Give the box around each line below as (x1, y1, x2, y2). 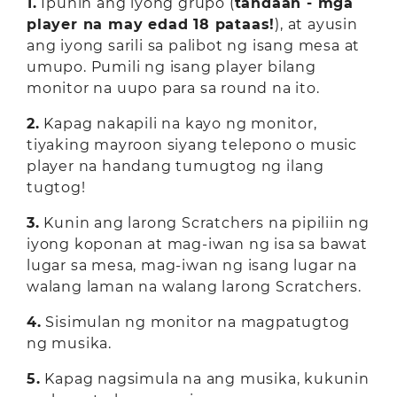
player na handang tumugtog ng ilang (27, 158, 324, 175)
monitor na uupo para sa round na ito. (27, 80, 324, 97)
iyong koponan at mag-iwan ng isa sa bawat (27, 236, 368, 253)
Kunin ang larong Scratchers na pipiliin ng (39, 214, 370, 231)
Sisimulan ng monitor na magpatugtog (41, 314, 350, 331)
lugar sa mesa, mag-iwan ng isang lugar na (27, 257, 357, 274)
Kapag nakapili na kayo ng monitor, (39, 115, 317, 132)
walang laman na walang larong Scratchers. (27, 278, 362, 295)
